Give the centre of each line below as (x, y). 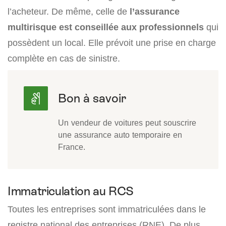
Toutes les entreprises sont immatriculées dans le (107, 209)
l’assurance (155, 12)
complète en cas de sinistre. (64, 59)
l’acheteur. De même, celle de (69, 12)
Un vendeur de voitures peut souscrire (127, 123)
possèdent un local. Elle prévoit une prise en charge (112, 43)
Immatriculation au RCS (71, 191)
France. (72, 147)
